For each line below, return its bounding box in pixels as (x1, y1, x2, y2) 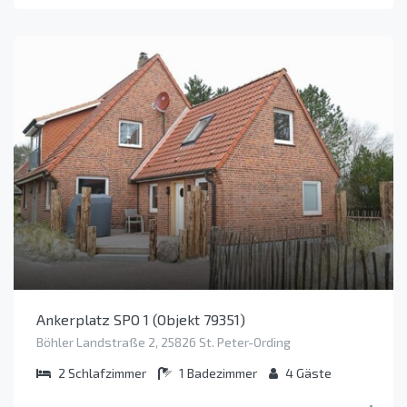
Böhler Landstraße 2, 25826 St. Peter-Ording (36, 333, 291, 350)
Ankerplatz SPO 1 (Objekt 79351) (36, 310, 245, 328)
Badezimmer (187, 364, 257, 381)
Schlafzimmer (68, 364, 146, 381)
